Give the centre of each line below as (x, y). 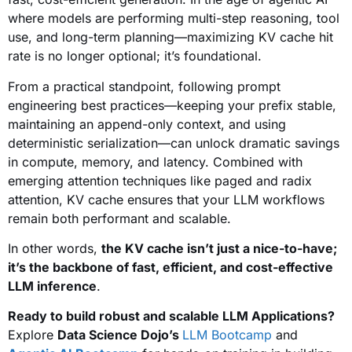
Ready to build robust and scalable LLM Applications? (171, 316)
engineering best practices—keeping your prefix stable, (172, 105)
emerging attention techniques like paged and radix (160, 180)
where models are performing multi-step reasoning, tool (174, 18)
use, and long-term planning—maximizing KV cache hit (170, 37)
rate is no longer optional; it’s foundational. (135, 56)
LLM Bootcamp (227, 335)
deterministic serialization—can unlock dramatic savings (174, 143)
